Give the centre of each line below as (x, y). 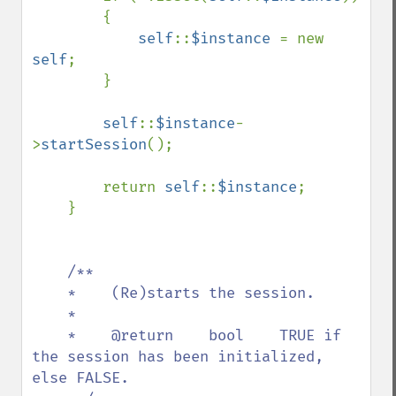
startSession (94, 145)
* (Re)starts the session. (49, 293)
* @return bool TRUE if (49, 335)
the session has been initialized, (178, 357)
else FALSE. (80, 378)
